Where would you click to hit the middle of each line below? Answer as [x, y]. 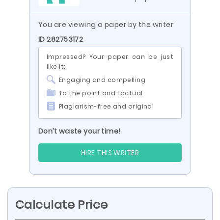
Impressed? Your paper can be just [110, 57]
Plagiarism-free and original [107, 106]
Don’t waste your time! [80, 131]
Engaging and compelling [102, 80]
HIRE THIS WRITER [110, 153]
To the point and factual [101, 93]
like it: [56, 67]
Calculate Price [62, 205]
